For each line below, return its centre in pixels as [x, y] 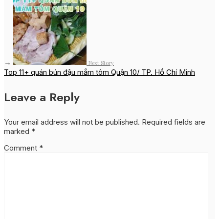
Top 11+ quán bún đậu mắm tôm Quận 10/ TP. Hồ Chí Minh [99, 72]
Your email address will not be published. [72, 122]
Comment [22, 148]
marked [18, 131]
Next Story [101, 63]
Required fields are [174, 122]
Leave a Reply [42, 97]
